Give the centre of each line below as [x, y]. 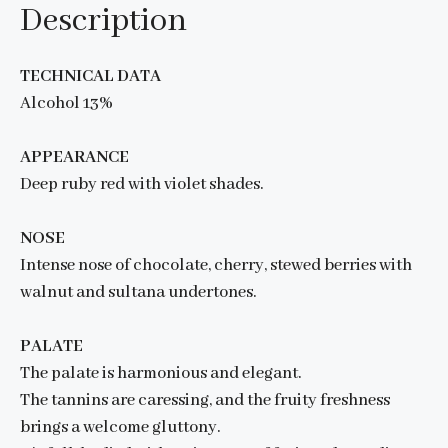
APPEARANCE [74, 158]
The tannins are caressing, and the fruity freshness [205, 401]
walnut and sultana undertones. [138, 293]
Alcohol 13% [66, 104]
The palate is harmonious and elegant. [160, 374]
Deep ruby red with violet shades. [141, 185]
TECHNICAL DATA [90, 77]
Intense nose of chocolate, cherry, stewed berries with [216, 266]
